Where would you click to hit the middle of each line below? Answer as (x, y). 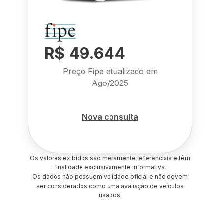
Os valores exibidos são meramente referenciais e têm (110, 158)
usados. (110, 195)
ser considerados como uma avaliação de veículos (110, 186)
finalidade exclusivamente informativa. (110, 167)
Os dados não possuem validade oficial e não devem (110, 177)
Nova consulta (110, 117)
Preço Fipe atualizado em (110, 71)
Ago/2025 (110, 83)
